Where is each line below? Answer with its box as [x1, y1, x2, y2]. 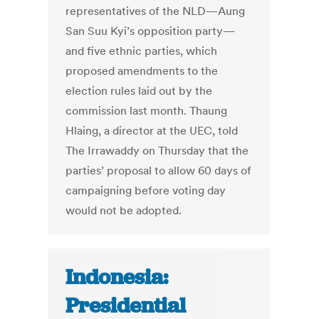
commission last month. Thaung [66, 103, 228, 118]
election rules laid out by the [66, 83, 213, 98]
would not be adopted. [66, 203, 182, 218]
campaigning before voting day [66, 183, 226, 198]
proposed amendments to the [66, 63, 219, 78]
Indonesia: [66, 263, 169, 291]
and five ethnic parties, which [66, 43, 218, 58]
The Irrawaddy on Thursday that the [66, 143, 249, 158]
